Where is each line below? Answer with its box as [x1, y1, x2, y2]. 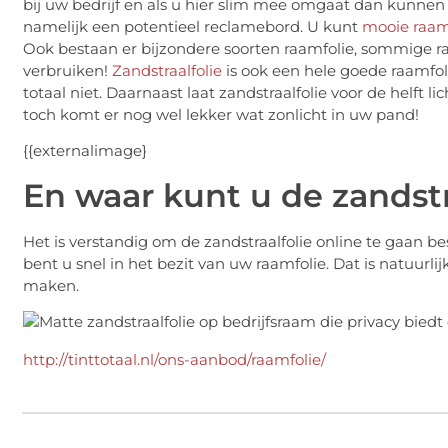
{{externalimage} [23, 141, 147, 161]
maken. [23, 275, 79, 295]
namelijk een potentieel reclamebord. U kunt [23, 17, 362, 36]
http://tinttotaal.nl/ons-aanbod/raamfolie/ [23, 350, 326, 369]
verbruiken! [23, 61, 112, 80]
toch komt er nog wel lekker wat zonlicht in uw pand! [23, 105, 419, 124]
